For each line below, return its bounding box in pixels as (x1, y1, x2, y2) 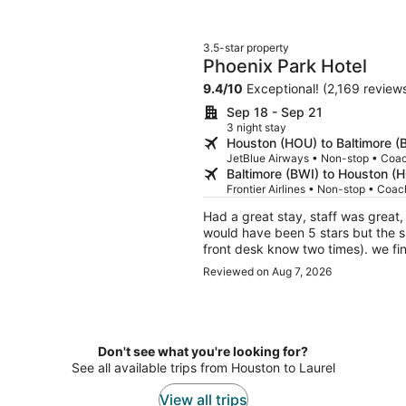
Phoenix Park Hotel (203, 55, 367, 78)
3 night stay (227, 121, 286, 135)
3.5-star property (203, 41, 289, 55)
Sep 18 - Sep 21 (227, 104, 323, 121)
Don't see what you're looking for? (98, 343, 308, 360)
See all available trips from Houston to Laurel (71, 360, 335, 376)
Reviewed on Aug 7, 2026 (203, 265, 332, 279)
